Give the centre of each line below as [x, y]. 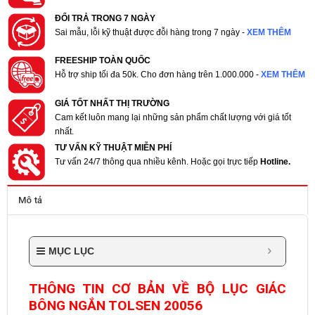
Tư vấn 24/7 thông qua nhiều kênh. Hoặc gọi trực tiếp [157, 161]
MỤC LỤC [71, 251]
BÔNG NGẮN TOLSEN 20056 [116, 305]
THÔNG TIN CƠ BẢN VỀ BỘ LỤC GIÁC [157, 288]
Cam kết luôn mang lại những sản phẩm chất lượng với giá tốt [173, 117]
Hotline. [275, 161]
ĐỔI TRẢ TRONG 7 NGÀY [105, 18]
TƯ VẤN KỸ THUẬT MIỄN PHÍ [113, 147]
